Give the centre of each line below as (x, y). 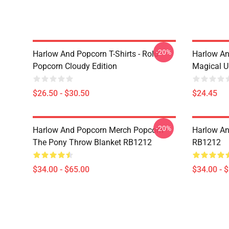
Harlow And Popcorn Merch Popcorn (98, 130)
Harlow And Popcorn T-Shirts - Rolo (96, 54)
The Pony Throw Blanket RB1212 (92, 142)
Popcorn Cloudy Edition (75, 66)
